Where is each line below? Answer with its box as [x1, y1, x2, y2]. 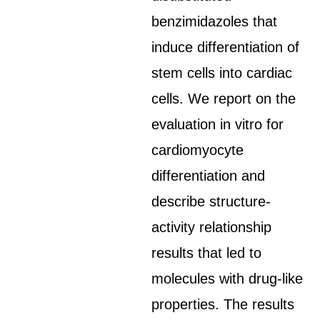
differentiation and [151, 168, 266, 184]
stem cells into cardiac [151, 65, 293, 81]
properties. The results [151, 296, 295, 312]
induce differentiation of [151, 39, 300, 55]
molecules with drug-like [151, 271, 304, 286]
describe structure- [151, 194, 271, 209]
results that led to [151, 245, 262, 261]
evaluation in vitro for [151, 116, 284, 132]
